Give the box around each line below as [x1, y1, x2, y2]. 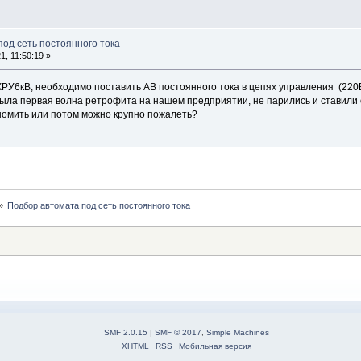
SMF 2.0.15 [104, 328, 147, 338]
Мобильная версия [179, 342, 251, 351]
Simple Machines [206, 328, 269, 338]
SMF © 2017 [155, 328, 201, 338]
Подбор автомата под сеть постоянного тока [7, 201, 191, 211]
